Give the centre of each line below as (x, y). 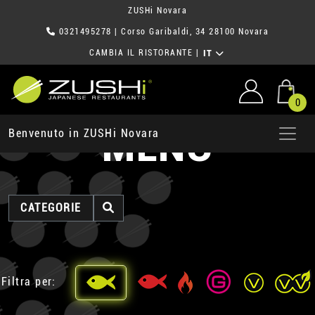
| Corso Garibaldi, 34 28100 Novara (190, 32)
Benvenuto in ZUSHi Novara (84, 134)
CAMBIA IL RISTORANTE (141, 53)
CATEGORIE (51, 208)
